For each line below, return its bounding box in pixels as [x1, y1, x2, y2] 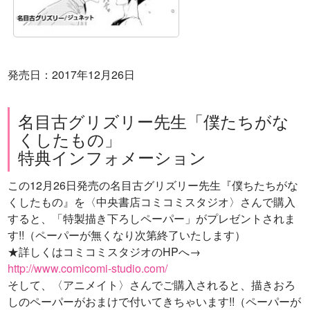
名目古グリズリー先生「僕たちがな [18, 109, 289, 134]
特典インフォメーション [18, 145, 206, 170]
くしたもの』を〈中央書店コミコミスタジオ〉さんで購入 [8, 193, 295, 210]
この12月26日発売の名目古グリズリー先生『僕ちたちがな [8, 176, 298, 193]
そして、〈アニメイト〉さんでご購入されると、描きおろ [8, 276, 295, 293]
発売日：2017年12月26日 [8, 66, 135, 83]
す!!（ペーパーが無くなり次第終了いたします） [8, 226, 246, 243]
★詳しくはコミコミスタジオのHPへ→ [8, 243, 212, 259]
